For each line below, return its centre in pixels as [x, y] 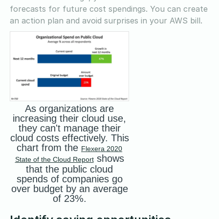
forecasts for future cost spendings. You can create [109, 9]
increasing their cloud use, [69, 118]
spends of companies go [69, 179]
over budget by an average [69, 188]
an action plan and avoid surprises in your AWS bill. [107, 20]
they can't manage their [69, 128]
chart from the [49, 147]
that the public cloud [69, 169]
